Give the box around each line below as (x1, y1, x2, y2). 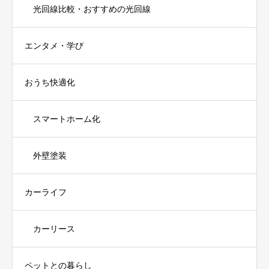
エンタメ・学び (25, 40, 83, 50)
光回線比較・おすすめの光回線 (33, 4, 151, 14)
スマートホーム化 (33, 113, 100, 124)
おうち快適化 (25, 77, 75, 87)
